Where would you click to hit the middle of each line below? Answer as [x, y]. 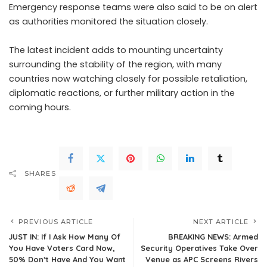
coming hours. [40, 107]
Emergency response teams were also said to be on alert [133, 7]
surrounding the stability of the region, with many [115, 64]
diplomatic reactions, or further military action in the [122, 93]
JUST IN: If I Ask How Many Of [65, 237]
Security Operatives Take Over [199, 248]
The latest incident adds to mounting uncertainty [116, 50]
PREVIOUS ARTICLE [56, 222]
